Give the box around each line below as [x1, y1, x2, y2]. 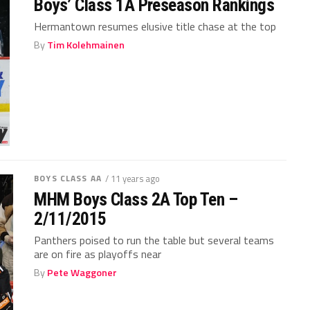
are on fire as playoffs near [34, 246, 162, 263]
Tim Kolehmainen [47, 37, 125, 53]
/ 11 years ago [104, 172, 160, 186]
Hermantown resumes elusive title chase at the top [34, 18, 277, 35]
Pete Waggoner [47, 265, 118, 281]
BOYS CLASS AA [34, 172, 102, 185]
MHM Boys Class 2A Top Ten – [34, 189, 238, 210]
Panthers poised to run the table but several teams [34, 232, 275, 249]
